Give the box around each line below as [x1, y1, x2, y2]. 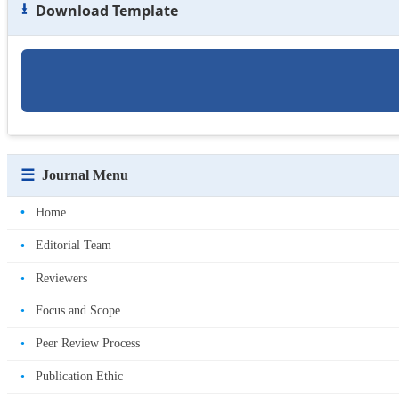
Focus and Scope [32, 303, 120, 317]
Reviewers [32, 271, 87, 285]
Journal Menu [42, 167, 128, 183]
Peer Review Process [32, 336, 140, 350]
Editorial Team [32, 238, 111, 252]
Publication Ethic [32, 369, 123, 383]
